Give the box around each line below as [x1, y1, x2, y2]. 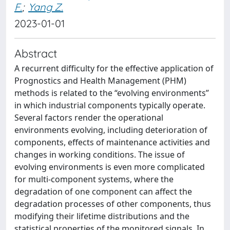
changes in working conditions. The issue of [14, 149, 185, 160]
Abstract [14, 46, 57, 60]
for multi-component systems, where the [14, 174, 174, 185]
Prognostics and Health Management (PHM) [14, 75, 186, 86]
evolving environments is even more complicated [14, 161, 205, 172]
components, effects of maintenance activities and [14, 137, 210, 148]
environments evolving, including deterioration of [14, 124, 207, 136]
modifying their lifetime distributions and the [14, 210, 189, 222]
